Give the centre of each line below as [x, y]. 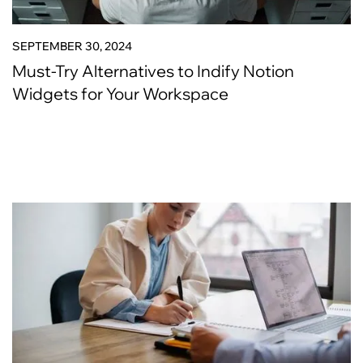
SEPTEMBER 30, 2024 [72, 46]
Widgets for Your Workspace [120, 94]
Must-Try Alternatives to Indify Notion [153, 71]
